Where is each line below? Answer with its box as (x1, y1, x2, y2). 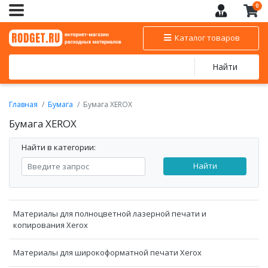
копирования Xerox (13, 219, 88, 230)
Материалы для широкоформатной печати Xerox (13, 246, 202, 258)
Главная (9, 99, 38, 109)
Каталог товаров (172, 32, 240, 44)
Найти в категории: (21, 142, 96, 153)
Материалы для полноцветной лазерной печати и (13, 208, 206, 219)
